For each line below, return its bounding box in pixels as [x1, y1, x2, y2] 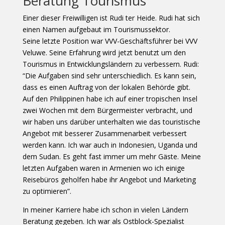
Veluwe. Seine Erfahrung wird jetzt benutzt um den [22, 47, 186, 57]
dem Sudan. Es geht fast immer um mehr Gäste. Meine [22, 151, 201, 161]
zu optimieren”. [22, 186, 71, 196]
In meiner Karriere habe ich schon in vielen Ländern [22, 204, 188, 214]
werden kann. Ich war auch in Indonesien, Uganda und [22, 140, 197, 150]
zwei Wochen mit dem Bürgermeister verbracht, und [22, 105, 192, 115]
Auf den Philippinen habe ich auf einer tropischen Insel [22, 93, 197, 103]
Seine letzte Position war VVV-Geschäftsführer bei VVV [22, 36, 197, 46]
